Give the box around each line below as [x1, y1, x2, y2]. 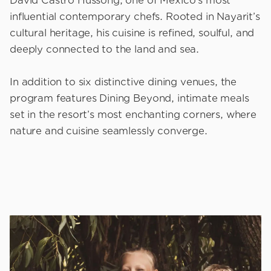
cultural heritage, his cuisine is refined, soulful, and [10, 27, 255, 40]
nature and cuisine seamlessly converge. [10, 125, 207, 138]
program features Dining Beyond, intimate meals [10, 93, 249, 105]
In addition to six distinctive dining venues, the [10, 76, 237, 89]
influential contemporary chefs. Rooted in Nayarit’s [10, 11, 260, 24]
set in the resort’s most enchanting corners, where [10, 109, 256, 122]
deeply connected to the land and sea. [10, 44, 200, 56]
